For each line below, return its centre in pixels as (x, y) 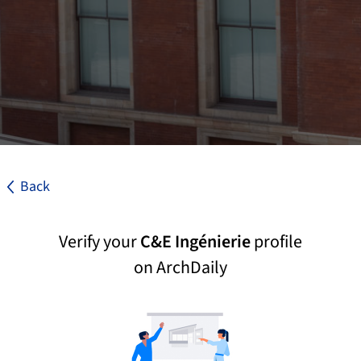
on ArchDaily (180, 268)
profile (276, 242)
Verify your (100, 242)
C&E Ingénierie (195, 242)
